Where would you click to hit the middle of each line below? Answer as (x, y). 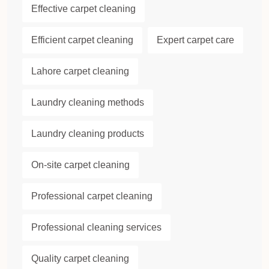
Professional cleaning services (96, 228)
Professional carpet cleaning (92, 196)
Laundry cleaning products (88, 134)
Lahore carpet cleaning (80, 71)
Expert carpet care (195, 40)
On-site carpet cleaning (80, 165)
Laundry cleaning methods (88, 103)
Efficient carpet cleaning (82, 40)
